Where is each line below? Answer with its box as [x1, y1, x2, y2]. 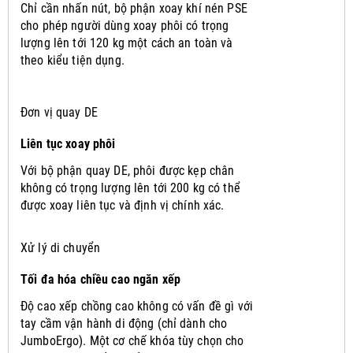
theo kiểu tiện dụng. [20, 52, 124, 68]
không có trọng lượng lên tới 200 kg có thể [20, 180, 240, 195]
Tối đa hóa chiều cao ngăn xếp [20, 271, 181, 287]
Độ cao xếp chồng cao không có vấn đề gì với [20, 298, 254, 314]
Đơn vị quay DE [20, 104, 98, 120]
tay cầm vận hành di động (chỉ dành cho [20, 315, 228, 331]
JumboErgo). [20, 333, 90, 348]
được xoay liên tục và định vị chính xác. [20, 197, 225, 213]
